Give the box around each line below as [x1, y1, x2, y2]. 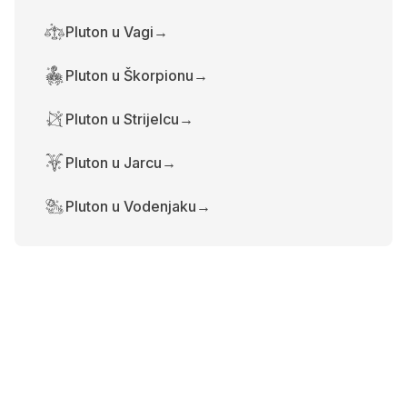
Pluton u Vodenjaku [65, 197, 196, 215]
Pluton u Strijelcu [65, 110, 179, 128]
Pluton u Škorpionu [65, 66, 194, 84]
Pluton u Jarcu [65, 154, 162, 172]
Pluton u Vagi [65, 23, 154, 41]
